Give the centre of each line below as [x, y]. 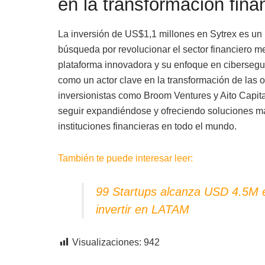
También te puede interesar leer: [126, 158]
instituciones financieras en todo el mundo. [147, 126]
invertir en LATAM [142, 209]
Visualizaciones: [106, 242]
